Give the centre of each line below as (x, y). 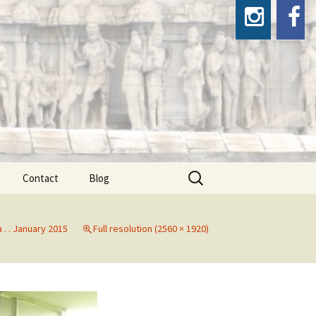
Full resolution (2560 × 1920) (151, 229)
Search (201, 171)
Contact (41, 178)
